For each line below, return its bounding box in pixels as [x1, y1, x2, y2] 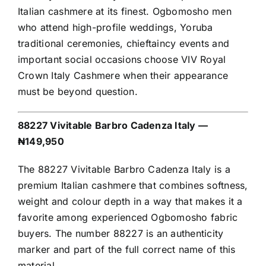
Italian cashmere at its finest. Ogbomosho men [18, 5, 232, 18]
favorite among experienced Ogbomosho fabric [18, 211, 238, 224]
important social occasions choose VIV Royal [18, 53, 226, 66]
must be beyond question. [18, 85, 138, 98]
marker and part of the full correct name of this [18, 243, 236, 256]
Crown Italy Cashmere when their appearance [18, 69, 229, 82]
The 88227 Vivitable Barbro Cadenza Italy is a [18, 163, 230, 176]
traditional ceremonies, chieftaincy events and [18, 37, 230, 50]
